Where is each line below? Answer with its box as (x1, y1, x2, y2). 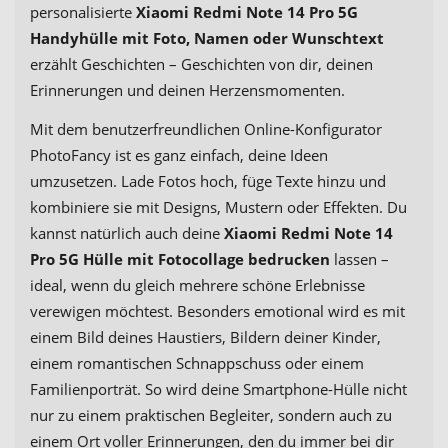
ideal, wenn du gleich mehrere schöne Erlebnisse (30, 275, 365, 296)
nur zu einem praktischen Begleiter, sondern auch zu (30, 405, 392, 426)
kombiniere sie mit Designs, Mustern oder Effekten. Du (30, 197, 407, 218)
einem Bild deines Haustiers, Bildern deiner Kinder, (30, 327, 381, 348)
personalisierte (30, 2, 136, 23)
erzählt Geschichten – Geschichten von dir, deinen (30, 54, 373, 75)
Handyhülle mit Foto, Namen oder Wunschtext (30, 28, 384, 49)
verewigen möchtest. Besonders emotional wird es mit (30, 301, 405, 322)
